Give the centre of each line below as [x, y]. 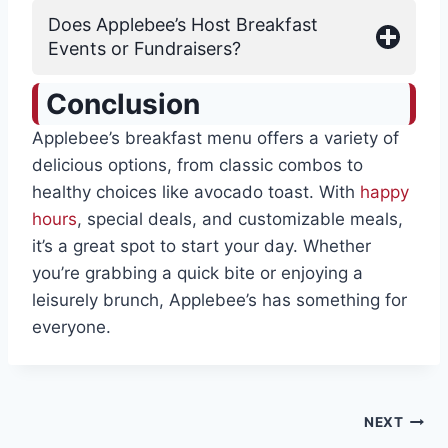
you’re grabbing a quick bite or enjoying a [197, 273]
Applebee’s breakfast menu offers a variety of [215, 138]
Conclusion [123, 104]
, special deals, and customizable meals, [240, 219]
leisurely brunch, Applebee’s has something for [219, 300]
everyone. [71, 327]
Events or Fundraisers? [144, 49]
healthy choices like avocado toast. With [196, 192]
